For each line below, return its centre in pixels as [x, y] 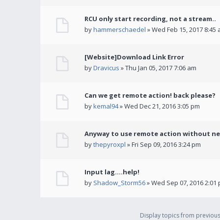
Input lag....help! [112, 172]
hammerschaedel [120, 30]
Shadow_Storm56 [119, 183]
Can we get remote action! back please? [150, 96]
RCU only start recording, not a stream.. [150, 19]
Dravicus [106, 68]
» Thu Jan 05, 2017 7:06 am [158, 68]
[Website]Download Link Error [134, 57]
